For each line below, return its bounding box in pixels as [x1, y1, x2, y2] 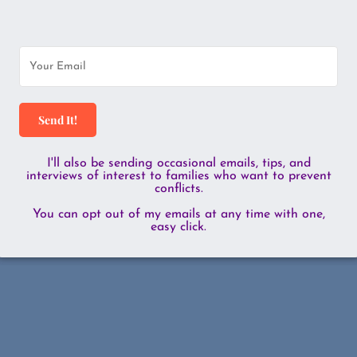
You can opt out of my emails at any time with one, [32, 208, 325, 222]
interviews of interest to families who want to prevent [25, 170, 331, 183]
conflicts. [154, 182, 203, 196]
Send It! [38, 112, 77, 128]
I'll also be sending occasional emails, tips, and [46, 157, 311, 171]
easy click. [151, 221, 206, 234]
